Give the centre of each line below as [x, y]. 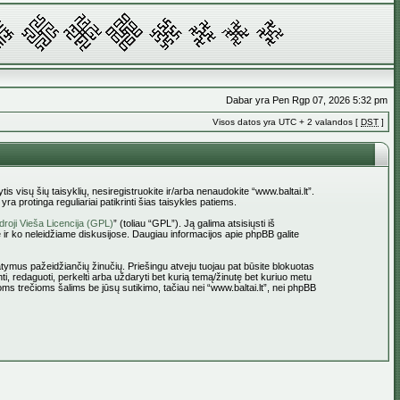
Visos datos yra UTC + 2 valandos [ [287, 122]
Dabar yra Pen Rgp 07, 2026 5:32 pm [307, 100]
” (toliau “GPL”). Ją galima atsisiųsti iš [194, 223]
